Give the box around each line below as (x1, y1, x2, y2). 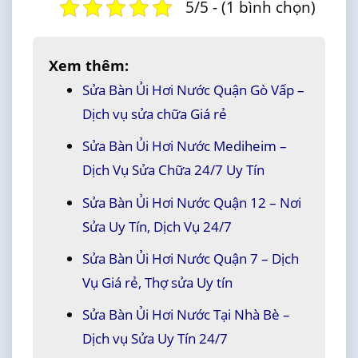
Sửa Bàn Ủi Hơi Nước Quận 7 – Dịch (82, 249, 299, 268)
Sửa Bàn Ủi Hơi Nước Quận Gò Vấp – (82, 81, 304, 100)
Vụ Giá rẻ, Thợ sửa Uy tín (82, 272, 233, 292)
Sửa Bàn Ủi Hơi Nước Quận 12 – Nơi (82, 193, 301, 212)
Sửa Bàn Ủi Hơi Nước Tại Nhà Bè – (82, 305, 290, 324)
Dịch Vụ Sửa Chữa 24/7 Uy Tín (82, 161, 265, 180)
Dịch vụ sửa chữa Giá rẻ (82, 105, 227, 124)
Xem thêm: (48, 56, 129, 76)
